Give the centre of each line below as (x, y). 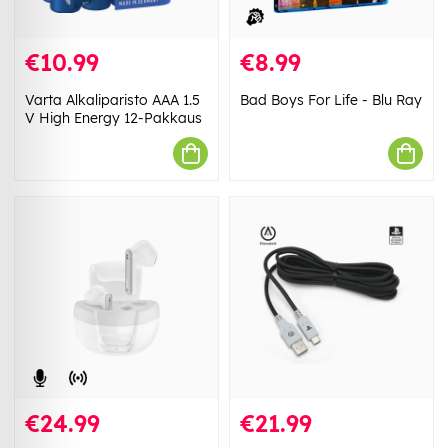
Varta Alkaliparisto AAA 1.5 (112, 100)
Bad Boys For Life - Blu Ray (331, 100)
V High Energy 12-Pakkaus (113, 118)
